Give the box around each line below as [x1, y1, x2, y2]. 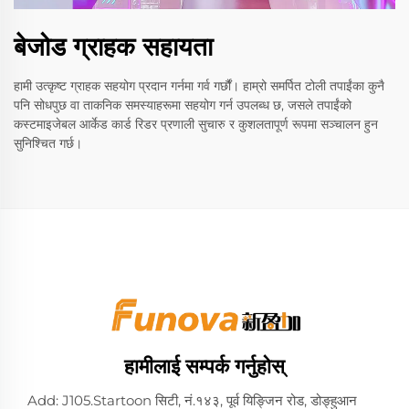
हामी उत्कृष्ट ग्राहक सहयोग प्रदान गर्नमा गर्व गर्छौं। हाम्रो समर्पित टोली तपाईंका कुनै [14, 78, 384, 95]
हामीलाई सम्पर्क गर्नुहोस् [124, 353, 285, 379]
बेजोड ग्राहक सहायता [14, 31, 213, 63]
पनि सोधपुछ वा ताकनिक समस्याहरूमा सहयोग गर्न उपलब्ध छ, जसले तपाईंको [14, 97, 351, 114]
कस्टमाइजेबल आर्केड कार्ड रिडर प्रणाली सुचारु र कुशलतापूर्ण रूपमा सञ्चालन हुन [14, 116, 378, 133]
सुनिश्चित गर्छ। [14, 135, 82, 152]
